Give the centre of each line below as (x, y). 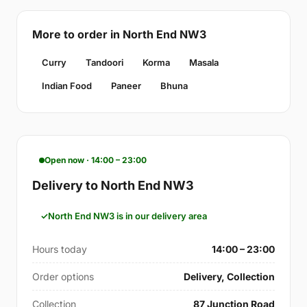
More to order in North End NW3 (119, 35)
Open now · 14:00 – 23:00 (96, 160)
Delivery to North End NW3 (113, 186)
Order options (63, 277)
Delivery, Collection (229, 277)
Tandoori (105, 63)
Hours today (60, 249)
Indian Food (67, 86)
